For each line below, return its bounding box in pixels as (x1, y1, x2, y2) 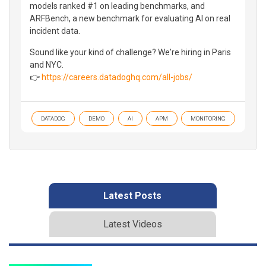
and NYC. (30, 59, 64, 69)
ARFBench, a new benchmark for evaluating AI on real (30, 13, 230, 23)
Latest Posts (103, 189, 161, 201)
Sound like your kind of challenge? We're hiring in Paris (30, 47, 231, 57)
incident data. (30, 26, 80, 36)
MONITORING (190, 115, 226, 122)
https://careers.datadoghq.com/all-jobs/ (42, 72, 192, 82)
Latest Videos (103, 218, 162, 230)
